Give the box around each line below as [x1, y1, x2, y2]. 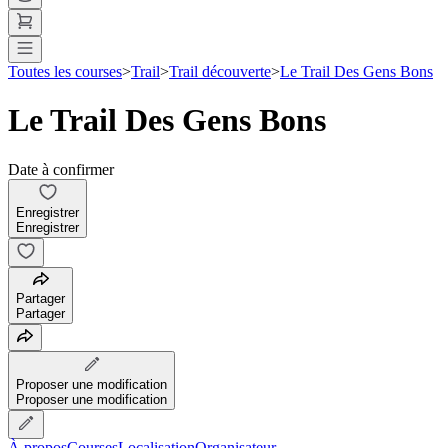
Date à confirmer [8, 160, 114, 178]
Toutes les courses [8, 62, 122, 80]
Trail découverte [169, 62, 271, 80]
